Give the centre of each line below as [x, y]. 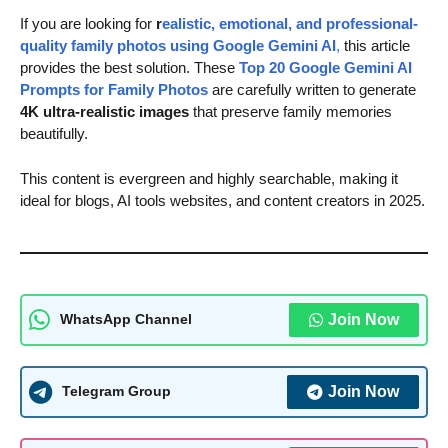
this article [375, 46]
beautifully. [54, 134]
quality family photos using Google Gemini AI [178, 46]
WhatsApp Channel [126, 319]
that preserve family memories [290, 112]
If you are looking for [88, 24]
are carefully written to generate [314, 90]
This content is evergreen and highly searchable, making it [209, 178]
